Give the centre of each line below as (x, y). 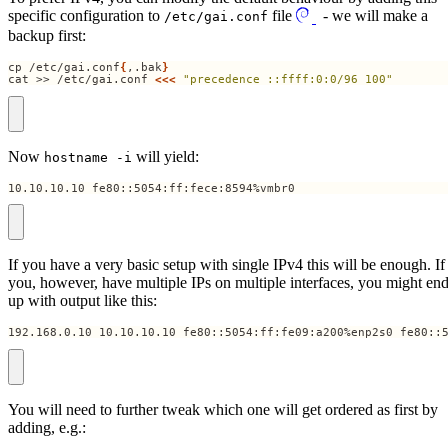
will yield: (165, 156)
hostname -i (88, 157)
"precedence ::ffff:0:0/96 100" (288, 79)
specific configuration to (86, 16)
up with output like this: (82, 301)
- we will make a (372, 16)
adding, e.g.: (47, 427)
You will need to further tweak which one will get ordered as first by (223, 409)
